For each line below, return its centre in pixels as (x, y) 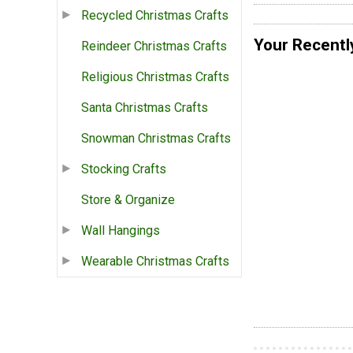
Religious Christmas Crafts (155, 77)
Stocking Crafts (124, 169)
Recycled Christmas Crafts (155, 16)
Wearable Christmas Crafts (155, 262)
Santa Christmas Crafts (145, 108)
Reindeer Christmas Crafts (154, 46)
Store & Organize (128, 200)
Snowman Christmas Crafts (156, 139)
